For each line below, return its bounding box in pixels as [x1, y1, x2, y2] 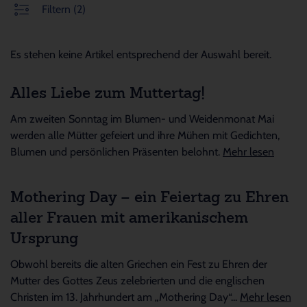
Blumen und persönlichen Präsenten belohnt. [10, 145, 223, 158]
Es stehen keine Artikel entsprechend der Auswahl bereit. [10, 48, 271, 61]
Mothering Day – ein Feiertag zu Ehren [10, 191, 288, 206]
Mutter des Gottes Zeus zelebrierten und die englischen [10, 274, 265, 287]
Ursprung [10, 232, 78, 247]
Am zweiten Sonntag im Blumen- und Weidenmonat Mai [10, 112, 274, 125]
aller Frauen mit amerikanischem [10, 211, 248, 226]
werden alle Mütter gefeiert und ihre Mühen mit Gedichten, [10, 129, 280, 142]
